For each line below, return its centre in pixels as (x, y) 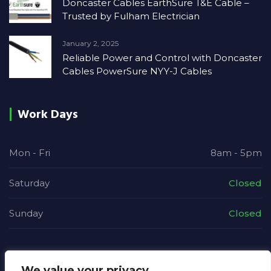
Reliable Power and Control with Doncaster (162, 58)
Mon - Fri (30, 153)
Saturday (29, 183)
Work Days (48, 114)
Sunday (26, 213)
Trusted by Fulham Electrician (131, 16)
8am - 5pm (236, 153)
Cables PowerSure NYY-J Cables (137, 71)
